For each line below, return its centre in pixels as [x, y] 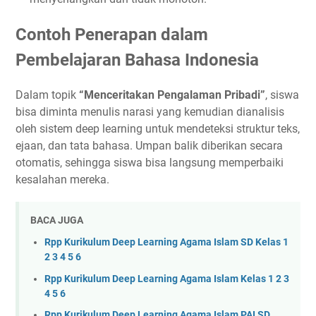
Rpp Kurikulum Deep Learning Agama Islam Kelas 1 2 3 [167, 279]
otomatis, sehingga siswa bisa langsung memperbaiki [150, 163]
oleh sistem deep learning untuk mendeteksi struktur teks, [158, 129]
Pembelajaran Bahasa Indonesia [137, 60]
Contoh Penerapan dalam [112, 35]
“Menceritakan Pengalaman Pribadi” [172, 95]
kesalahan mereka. [62, 180]
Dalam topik [47, 95]
